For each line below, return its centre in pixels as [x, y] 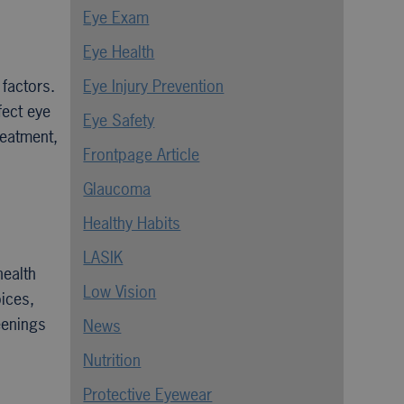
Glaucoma [117, 189]
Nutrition [112, 360]
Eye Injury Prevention [154, 86]
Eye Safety [119, 120]
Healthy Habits [132, 223]
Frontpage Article [142, 155]
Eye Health [119, 52]
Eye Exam [116, 18]
